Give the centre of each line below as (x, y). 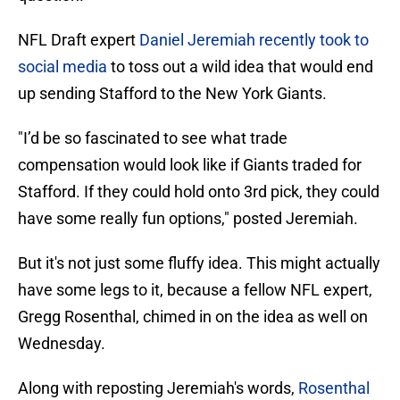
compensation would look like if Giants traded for (190, 165)
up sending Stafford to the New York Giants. (172, 94)
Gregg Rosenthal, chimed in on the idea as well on (193, 317)
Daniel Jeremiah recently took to (254, 40)
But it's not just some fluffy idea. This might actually (199, 263)
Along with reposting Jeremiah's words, (158, 388)
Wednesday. (62, 344)
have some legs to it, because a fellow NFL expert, (195, 290)
